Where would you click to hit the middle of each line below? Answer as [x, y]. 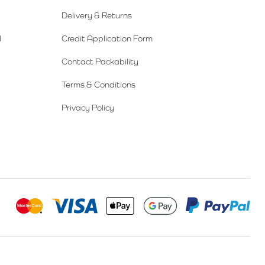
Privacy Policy [88, 107]
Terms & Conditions [98, 84]
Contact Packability [100, 61]
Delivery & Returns [96, 15]
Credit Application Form [107, 38]
